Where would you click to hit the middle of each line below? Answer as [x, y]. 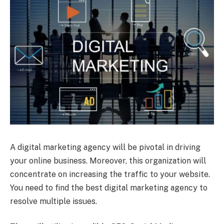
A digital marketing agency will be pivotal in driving [105, 147]
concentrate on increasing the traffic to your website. [110, 174]
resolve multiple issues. [53, 201]
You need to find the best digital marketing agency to [109, 187]
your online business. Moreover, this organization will [108, 160]
